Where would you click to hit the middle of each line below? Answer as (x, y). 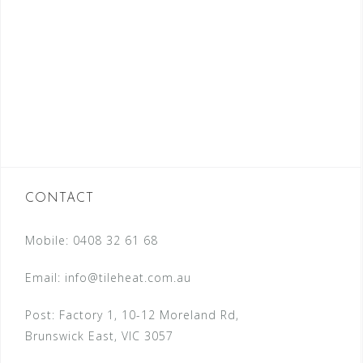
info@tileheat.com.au (128, 278)
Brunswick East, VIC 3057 (99, 336)
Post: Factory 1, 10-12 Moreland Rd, (132, 315)
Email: (45, 278)
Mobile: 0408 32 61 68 (92, 240)
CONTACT (60, 199)
